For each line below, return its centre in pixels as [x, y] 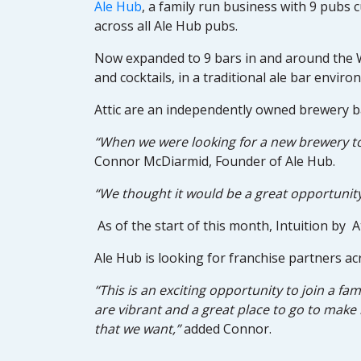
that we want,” [139, 329]
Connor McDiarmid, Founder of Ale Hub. [215, 161]
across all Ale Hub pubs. [166, 26]
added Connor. [228, 329]
